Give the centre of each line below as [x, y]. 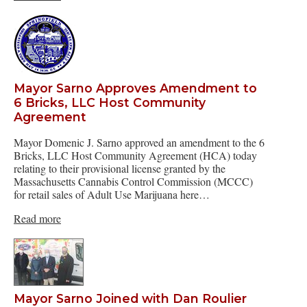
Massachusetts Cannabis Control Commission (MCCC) [133, 182]
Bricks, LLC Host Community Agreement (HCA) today [135, 156]
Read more [37, 219]
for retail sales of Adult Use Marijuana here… [112, 195]
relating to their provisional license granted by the [120, 169]
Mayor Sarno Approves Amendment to [135, 88]
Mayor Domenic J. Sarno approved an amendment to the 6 [139, 143]
